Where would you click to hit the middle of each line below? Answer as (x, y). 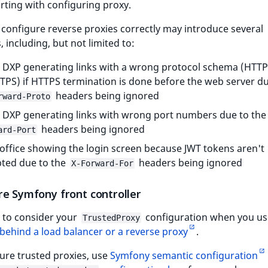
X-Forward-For (102, 164)
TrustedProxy (111, 218)
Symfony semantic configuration (184, 256)
